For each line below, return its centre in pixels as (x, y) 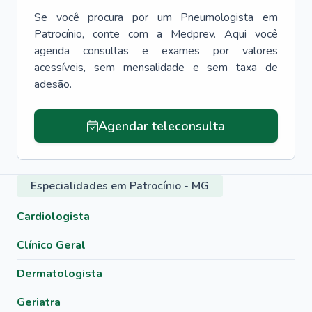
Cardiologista (53, 217)
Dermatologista (60, 274)
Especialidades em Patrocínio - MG (120, 186)
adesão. (53, 84)
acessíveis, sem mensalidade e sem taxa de (156, 68)
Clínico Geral (51, 245)
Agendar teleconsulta (161, 126)
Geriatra (39, 302)
